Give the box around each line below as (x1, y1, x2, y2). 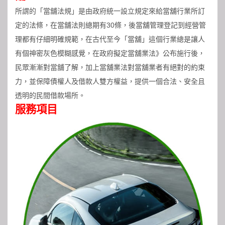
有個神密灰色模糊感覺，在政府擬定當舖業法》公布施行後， (15, 49, 205, 58)
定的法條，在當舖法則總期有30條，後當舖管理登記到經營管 (15, 21, 206, 30)
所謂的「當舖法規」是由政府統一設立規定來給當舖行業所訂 (15, 7, 205, 16)
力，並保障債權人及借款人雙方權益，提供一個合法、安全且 (15, 77, 205, 86)
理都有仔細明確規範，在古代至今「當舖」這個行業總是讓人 (15, 35, 205, 44)
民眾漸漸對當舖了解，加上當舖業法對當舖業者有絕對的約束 (15, 63, 205, 72)
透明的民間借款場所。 (15, 91, 85, 100)
